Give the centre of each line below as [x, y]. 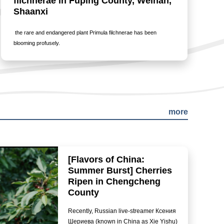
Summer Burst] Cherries [120, 170]
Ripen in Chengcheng [114, 181]
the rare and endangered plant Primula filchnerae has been [85, 32]
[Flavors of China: [106, 159]
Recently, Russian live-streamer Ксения [122, 211]
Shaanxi [31, 11]
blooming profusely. [37, 43]
